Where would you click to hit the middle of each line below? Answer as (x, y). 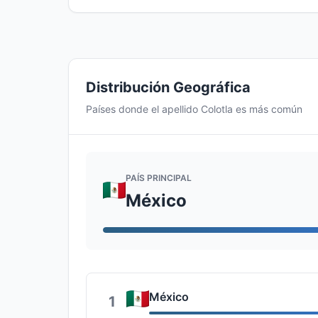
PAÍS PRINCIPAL (159, 177)
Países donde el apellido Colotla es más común (194, 109)
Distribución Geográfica (168, 87)
